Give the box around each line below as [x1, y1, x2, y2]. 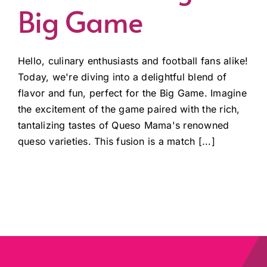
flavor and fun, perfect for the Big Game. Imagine [18, 86, 247, 99]
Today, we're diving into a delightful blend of [18, 70, 227, 83]
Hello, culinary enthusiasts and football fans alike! [18, 54, 249, 67]
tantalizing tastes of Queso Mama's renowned [18, 119, 229, 131]
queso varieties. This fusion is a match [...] [18, 135, 215, 147]
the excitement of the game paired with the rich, [18, 103, 240, 115]
